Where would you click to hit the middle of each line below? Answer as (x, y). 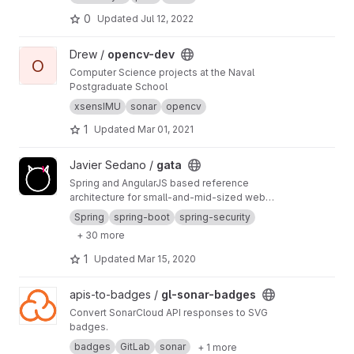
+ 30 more (101, 235)
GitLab (135, 346)
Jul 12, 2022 (167, 18)
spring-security (215, 217)
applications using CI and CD (136, 211)
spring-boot (142, 217)
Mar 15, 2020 (167, 258)
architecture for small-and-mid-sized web (168, 197)
